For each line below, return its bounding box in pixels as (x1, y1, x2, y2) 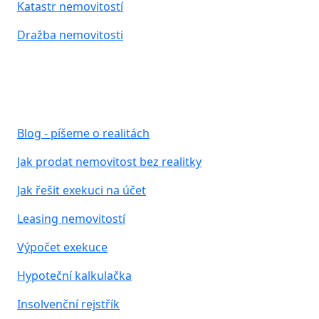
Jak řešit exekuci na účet (17, 182, 146, 198)
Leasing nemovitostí (17, 210, 125, 226)
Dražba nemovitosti (17, 26, 123, 43)
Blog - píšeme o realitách (17, 125, 150, 141)
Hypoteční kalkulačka (17, 267, 132, 283)
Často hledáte (17, 98, 116, 120)
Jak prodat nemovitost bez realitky (17, 153, 202, 169)
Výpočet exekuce (17, 239, 108, 255)
